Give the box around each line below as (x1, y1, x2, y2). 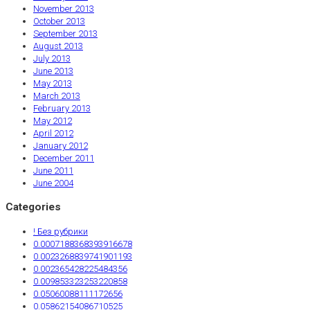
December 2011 (33, 153, 94, 164)
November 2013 (33, 3, 94, 15)
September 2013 (33, 28, 98, 39)
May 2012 (33, 116, 72, 127)
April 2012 (33, 128, 73, 139)
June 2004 (33, 178, 73, 189)
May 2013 (33, 78, 72, 89)
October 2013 (33, 16, 85, 27)
